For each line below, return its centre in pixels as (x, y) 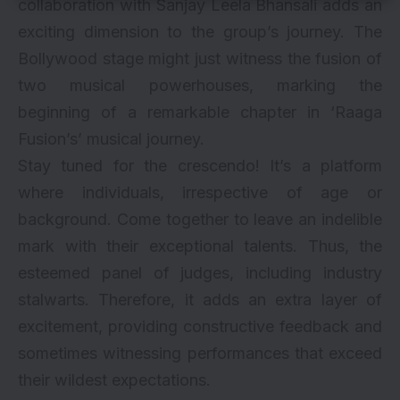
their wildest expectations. (114, 379)
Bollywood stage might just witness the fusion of (200, 58)
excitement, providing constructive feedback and (200, 326)
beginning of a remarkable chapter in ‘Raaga (200, 112)
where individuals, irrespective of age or (200, 192)
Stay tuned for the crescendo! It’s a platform (200, 165)
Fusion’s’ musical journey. (111, 138)
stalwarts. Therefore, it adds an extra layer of (200, 299)
